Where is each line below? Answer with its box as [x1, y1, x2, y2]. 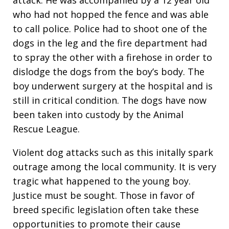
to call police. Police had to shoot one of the [13, 22, 207, 35]
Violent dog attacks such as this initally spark [13, 146, 213, 158]
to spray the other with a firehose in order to [13, 51, 212, 63]
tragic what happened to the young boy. [13, 175, 191, 187]
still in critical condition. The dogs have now [13, 94, 207, 106]
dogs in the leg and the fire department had [13, 37, 207, 49]
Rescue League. [13, 123, 80, 135]
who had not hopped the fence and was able [13, 8, 209, 20]
